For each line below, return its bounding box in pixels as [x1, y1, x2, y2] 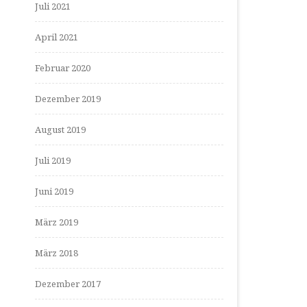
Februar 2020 [35, 62, 90, 74]
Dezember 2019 [35, 93, 101, 105]
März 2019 [35, 216, 78, 228]
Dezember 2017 [35, 278, 101, 290]
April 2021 [35, 31, 78, 43]
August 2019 [35, 123, 86, 136]
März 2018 [35, 247, 78, 259]
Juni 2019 [35, 185, 73, 197]
